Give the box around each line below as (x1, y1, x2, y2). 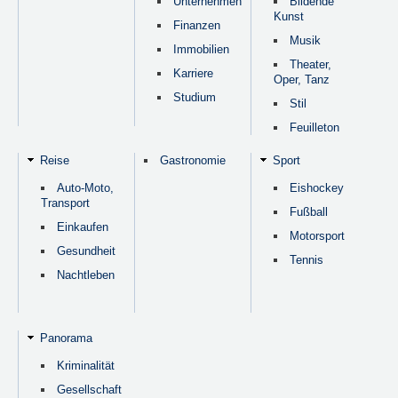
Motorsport (290, 228, 346, 243)
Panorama (40, 330, 92, 345)
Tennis (290, 252, 324, 267)
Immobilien (173, 42, 230, 56)
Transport (41, 195, 90, 210)
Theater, (290, 57, 332, 71)
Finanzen (173, 18, 221, 32)
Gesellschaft (57, 382, 123, 396)
